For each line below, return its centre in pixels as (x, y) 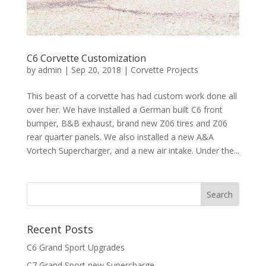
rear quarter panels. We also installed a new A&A (120, 137)
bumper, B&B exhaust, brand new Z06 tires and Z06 (127, 123)
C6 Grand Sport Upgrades (75, 247)
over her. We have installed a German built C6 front (124, 109)
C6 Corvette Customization (86, 58)
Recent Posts (60, 229)
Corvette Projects (164, 69)
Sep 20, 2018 (96, 69)
